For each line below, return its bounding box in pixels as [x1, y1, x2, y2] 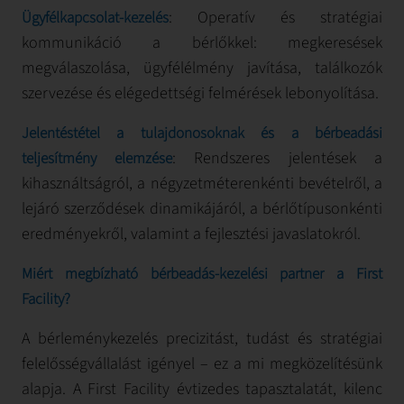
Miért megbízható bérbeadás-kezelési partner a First [22, 263, 382, 285]
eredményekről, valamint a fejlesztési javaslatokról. [22, 223, 364, 245]
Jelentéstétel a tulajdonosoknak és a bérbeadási [22, 123, 382, 144]
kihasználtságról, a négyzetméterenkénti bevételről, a [22, 172, 382, 195]
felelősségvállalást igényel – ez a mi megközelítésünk [22, 353, 382, 375]
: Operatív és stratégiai [169, 6, 382, 29]
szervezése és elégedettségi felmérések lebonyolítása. [22, 82, 379, 105]
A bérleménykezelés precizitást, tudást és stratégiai [22, 327, 382, 350]
